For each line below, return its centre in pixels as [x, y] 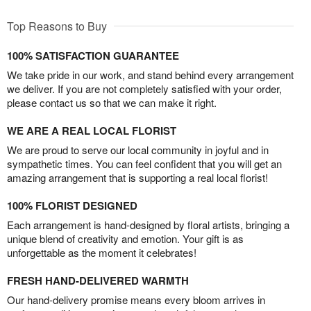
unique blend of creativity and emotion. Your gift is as [125, 239]
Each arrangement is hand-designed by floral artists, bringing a [148, 225]
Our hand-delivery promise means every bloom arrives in [136, 300]
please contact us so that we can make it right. [112, 103]
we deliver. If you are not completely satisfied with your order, [144, 89]
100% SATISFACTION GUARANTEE [93, 56]
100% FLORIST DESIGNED [72, 206]
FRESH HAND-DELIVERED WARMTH [98, 281]
